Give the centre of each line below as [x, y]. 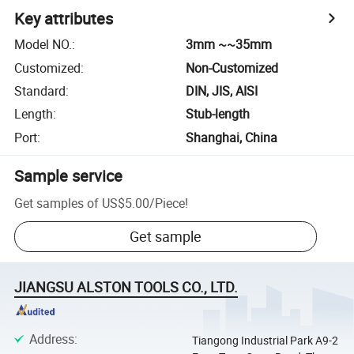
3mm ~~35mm [229, 45]
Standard [40, 90]
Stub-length [218, 114]
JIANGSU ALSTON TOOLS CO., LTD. [126, 287]
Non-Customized [232, 68]
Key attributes [64, 19]
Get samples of [57, 203]
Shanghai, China [232, 137]
